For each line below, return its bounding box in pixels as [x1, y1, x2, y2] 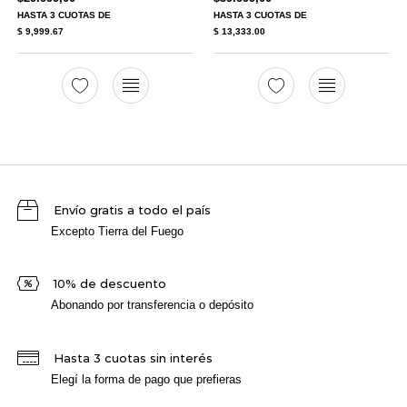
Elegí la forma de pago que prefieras [51, 372, 243, 386]
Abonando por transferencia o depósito [51, 298, 254, 313]
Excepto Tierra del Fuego [51, 223, 184, 238]
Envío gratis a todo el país [53, 202, 211, 217]
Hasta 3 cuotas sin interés [53, 350, 213, 365]
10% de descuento [53, 276, 166, 292]
